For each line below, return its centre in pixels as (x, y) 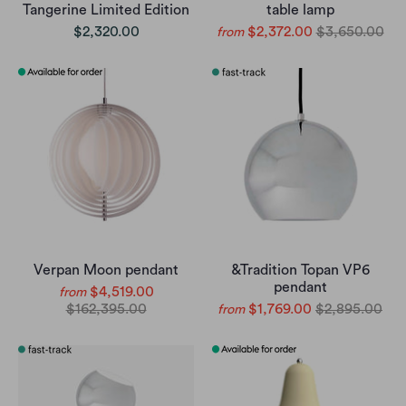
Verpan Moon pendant (106, 271)
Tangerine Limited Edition (106, 10)
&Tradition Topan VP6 (300, 271)
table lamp (300, 10)
